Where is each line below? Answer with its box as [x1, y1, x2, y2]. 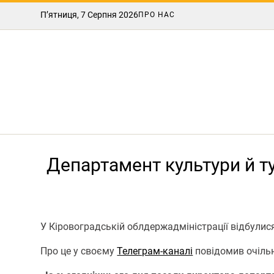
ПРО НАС [138, 10, 176, 19]
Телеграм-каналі [117, 245, 193, 257]
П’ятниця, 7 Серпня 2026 [40, 10, 139, 20]
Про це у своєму [40, 245, 117, 257]
